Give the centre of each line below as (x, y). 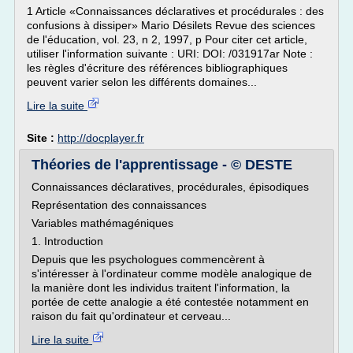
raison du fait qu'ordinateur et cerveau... (131, 316)
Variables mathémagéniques (102, 223)
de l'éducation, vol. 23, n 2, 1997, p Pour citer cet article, (167, 39)
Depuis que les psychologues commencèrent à (148, 259)
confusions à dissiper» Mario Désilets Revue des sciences (171, 25)
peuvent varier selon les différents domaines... (142, 82)
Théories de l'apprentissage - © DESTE (162, 165)
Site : (42, 138)
